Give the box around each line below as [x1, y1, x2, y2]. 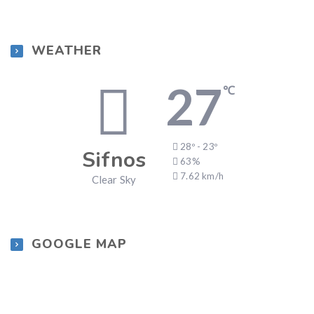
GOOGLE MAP [32, 235, 127, 252]
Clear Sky [91, 172, 137, 186]
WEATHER [32, 41, 102, 59]
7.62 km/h [180, 170, 224, 182]
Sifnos [81, 145, 146, 175]
